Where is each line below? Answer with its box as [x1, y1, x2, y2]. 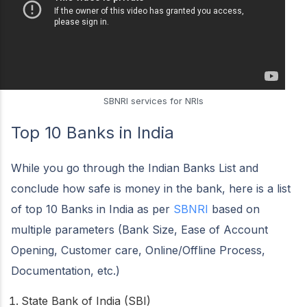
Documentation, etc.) [11, 263, 120, 278]
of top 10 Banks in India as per [11, 201, 173, 216]
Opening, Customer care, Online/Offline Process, [11, 243, 265, 257]
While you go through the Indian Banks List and [11, 160, 258, 175]
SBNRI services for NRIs [103, 95, 204, 106]
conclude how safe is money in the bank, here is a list [11, 181, 291, 195]
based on [208, 201, 260, 216]
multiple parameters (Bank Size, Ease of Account [11, 222, 268, 236]
